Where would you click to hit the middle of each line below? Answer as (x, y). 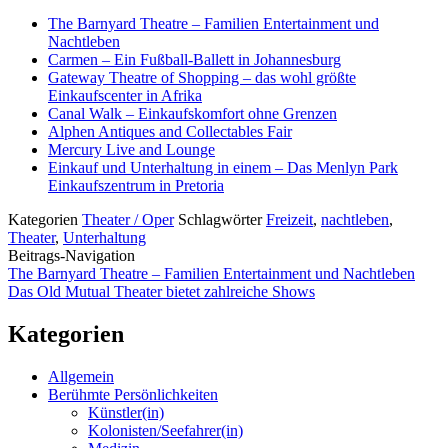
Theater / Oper (128, 220)
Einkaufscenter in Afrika (125, 96)
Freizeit (289, 220)
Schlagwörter (222, 220)
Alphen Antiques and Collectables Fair (170, 132)
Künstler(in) (126, 413)
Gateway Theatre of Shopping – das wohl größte (202, 78)
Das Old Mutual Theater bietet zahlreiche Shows (161, 292)
